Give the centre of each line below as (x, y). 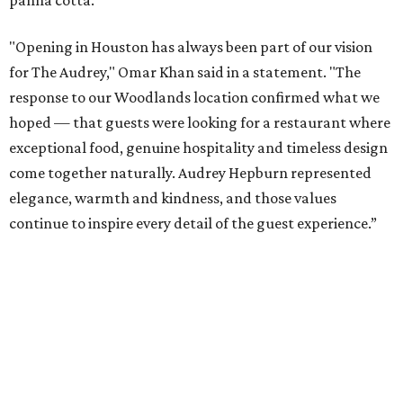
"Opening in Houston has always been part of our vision (191, 47)
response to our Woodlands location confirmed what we (194, 98)
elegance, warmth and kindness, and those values (173, 198)
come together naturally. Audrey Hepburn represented (190, 173)
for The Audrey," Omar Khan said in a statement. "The (185, 72)
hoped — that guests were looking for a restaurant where (200, 123)
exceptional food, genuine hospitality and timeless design (198, 148)
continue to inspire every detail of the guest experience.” (193, 224)
